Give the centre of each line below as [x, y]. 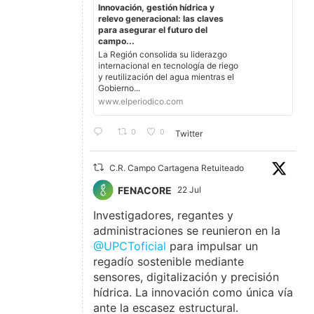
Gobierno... [120, 88]
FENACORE [145, 190]
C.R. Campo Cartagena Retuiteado [176, 168]
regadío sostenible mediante [169, 262]
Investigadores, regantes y [164, 216]
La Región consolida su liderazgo [163, 55]
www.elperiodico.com [141, 102]
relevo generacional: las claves [161, 19]
